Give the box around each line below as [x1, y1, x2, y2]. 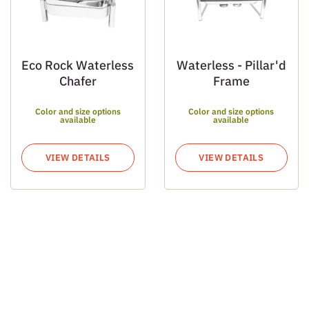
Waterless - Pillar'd [176, 57, 286, 73]
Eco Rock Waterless [21, 57, 134, 73]
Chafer [59, 73, 97, 89]
